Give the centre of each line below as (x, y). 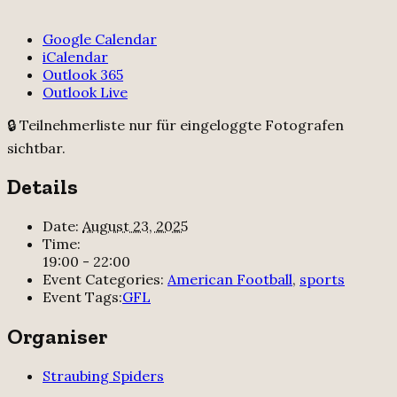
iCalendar (75, 56)
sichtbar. (36, 148)
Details (43, 187)
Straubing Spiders (103, 376)
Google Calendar (100, 39)
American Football (230, 280)
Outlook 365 (83, 74)
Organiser (57, 337)
